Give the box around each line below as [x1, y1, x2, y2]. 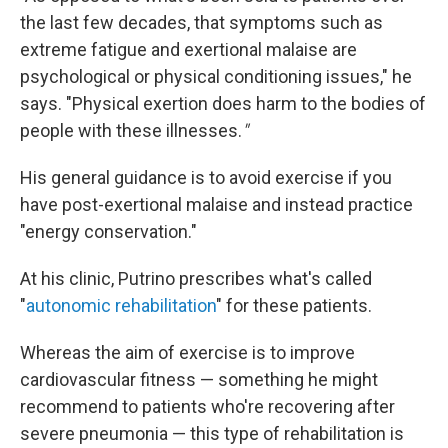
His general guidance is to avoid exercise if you [20, 167, 392, 188]
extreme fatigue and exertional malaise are [20, 39, 357, 60]
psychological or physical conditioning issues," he [20, 66, 412, 87]
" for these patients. [216, 295, 372, 316]
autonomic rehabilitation [26, 295, 216, 316]
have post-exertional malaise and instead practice [20, 194, 413, 215]
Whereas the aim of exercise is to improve [20, 342, 355, 363]
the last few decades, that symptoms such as [20, 12, 383, 33]
